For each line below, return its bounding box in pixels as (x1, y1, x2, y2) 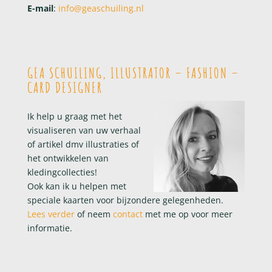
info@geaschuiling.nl (58, 2, 144, 15)
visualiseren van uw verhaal (27, 124, 141, 136)
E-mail (27, 2, 53, 15)
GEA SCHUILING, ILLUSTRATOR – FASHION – (27, 63, 239, 82)
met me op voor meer (142, 208, 233, 220)
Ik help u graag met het (27, 110, 122, 122)
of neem (74, 208, 110, 220)
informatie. (27, 222, 72, 234)
